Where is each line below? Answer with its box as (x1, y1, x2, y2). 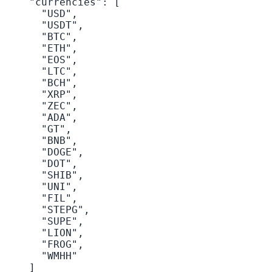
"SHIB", (5, 169, 84, 182)
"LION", (5, 227, 84, 239)
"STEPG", (5, 204, 90, 216)
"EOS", (5, 54, 78, 66)
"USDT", (5, 19, 84, 32)
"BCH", (5, 77, 78, 89)
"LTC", (5, 66, 78, 78)
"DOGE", (5, 146, 84, 158)
